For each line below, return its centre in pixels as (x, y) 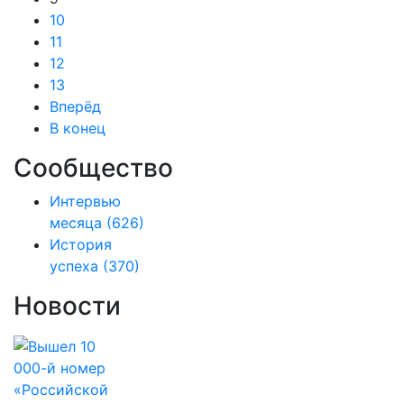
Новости (67, 306)
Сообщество (93, 168)
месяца (76, 223)
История (81, 244)
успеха (74, 266)
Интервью (85, 201)
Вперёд (75, 106)
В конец (78, 128)
